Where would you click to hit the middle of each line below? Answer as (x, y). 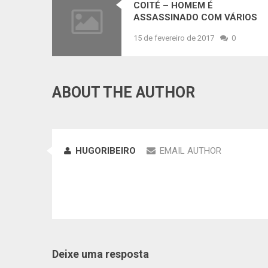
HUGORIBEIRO (106, 151)
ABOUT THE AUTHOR (124, 93)
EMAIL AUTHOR (191, 151)
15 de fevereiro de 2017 (173, 38)
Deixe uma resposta (100, 254)
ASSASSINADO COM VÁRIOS (195, 17)
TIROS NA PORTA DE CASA (192, 29)
